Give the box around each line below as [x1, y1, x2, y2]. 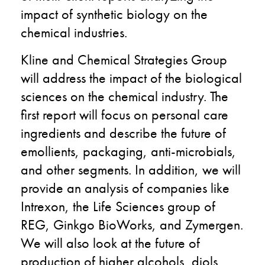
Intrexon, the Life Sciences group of [21, 196, 215, 215]
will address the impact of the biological [21, 68, 242, 87]
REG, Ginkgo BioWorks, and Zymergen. [21, 215, 243, 234]
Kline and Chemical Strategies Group [21, 50, 227, 69]
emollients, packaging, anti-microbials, [21, 141, 236, 160]
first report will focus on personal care [21, 105, 228, 124]
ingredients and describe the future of [21, 123, 226, 142]
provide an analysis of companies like [21, 178, 230, 197]
